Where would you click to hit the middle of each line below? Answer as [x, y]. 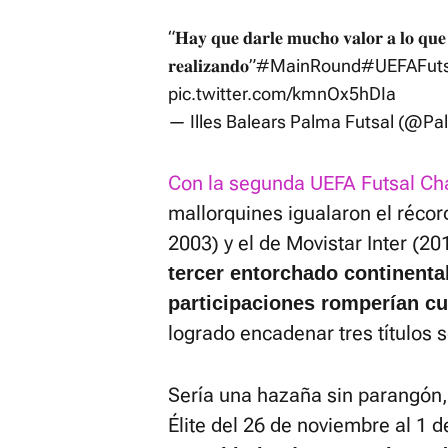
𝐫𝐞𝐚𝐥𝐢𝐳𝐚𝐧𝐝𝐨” [212, 65]
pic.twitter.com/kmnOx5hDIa [282, 93]
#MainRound [308, 65]
